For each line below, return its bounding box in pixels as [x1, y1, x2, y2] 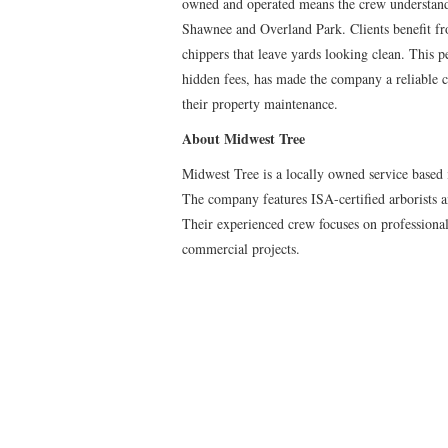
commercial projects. [182, 238, 300, 258]
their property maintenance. [182, 93, 338, 113]
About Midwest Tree [182, 127, 310, 149]
